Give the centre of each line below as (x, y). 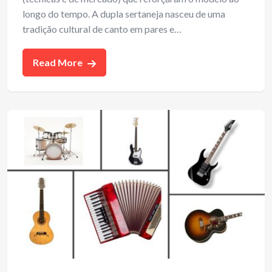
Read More (59, 62)
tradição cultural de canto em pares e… (102, 29)
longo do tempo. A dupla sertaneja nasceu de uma (124, 13)
